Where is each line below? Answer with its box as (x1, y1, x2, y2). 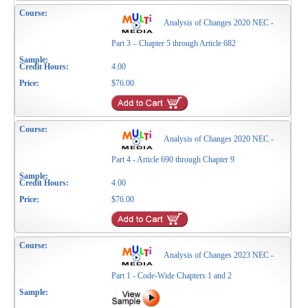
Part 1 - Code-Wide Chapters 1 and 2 (111, 271, 232, 281)
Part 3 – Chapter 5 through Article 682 (111, 38, 236, 49)
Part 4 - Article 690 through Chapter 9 (111, 155, 235, 165)
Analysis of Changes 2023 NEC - (164, 250, 274, 261)
